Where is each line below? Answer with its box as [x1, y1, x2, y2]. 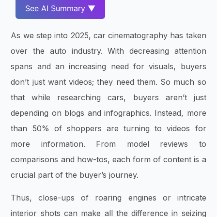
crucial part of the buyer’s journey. [11, 170, 141, 180]
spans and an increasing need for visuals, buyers [11, 62, 206, 72]
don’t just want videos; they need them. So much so [11, 77, 206, 87]
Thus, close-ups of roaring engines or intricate [11, 192, 206, 202]
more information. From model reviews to [11, 139, 206, 149]
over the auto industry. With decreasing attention [11, 46, 206, 56]
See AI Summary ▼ [25, 3, 96, 14]
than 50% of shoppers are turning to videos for [11, 124, 206, 134]
